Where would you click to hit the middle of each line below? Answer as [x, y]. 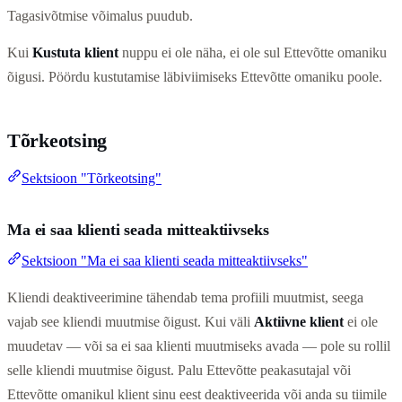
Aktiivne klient [299, 321]
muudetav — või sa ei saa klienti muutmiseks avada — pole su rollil [199, 345]
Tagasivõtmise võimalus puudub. [100, 16]
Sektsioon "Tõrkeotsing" [92, 178]
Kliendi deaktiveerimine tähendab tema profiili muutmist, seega [185, 297]
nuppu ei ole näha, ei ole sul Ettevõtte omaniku [253, 52]
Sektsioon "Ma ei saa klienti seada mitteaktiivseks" [165, 261]
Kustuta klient [75, 52]
